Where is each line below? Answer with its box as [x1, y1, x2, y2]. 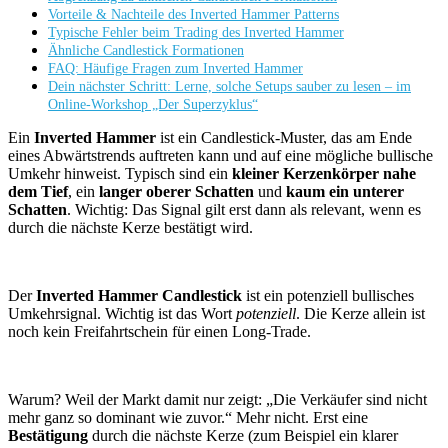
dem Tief [8, 183, 68, 201]
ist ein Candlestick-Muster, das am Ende [156, 129, 412, 147]
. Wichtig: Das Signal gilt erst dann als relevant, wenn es [67, 201, 421, 219]
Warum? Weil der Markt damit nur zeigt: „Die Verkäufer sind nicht [8, 391, 427, 409]
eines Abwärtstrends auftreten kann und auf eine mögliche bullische [8, 147, 433, 165]
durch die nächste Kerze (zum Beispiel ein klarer [88, 427, 398, 445]
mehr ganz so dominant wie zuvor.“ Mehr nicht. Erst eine [8, 409, 368, 427]
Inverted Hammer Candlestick [36, 287, 242, 305]
